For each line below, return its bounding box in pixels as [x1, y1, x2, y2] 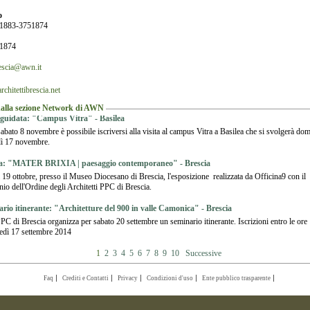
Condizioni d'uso [146, 274, 193, 282]
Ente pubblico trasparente [201, 274, 271, 282]
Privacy [117, 274, 138, 282]
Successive [183, 248, 224, 258]
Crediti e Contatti [62, 274, 109, 282]
